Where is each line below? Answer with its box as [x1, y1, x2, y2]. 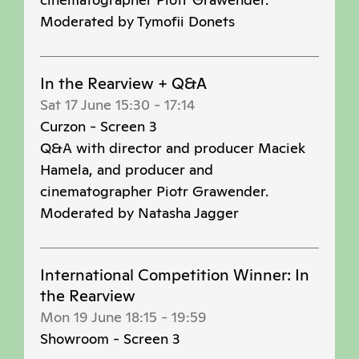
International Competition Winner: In [40, 264, 309, 286]
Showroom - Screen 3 [40, 329, 180, 349]
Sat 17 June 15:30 [40, 95, 150, 115]
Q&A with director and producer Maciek [40, 139, 305, 158]
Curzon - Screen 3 [40, 117, 157, 136]
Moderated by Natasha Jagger [40, 204, 239, 223]
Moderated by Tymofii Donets [40, 12, 235, 31]
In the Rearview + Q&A [40, 73, 207, 95]
